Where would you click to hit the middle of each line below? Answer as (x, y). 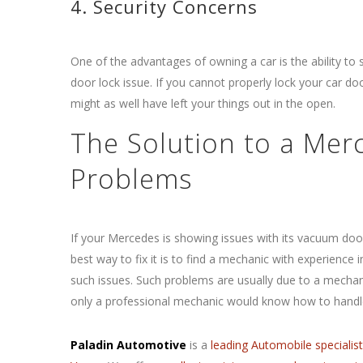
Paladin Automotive (128, 345)
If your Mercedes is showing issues (164, 238)
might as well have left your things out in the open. (203, 103)
